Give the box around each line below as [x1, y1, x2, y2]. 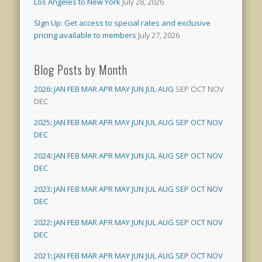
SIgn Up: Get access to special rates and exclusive [34, 17, 211, 28]
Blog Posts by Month [34, 60, 128, 78]
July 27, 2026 [138, 29, 180, 40]
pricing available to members [34, 29, 137, 40]
